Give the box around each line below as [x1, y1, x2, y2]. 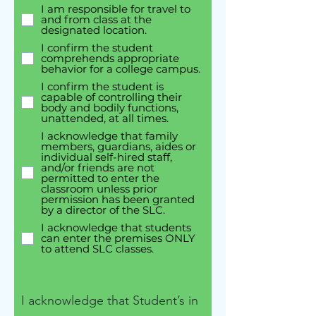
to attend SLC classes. [41, 242, 154, 255]
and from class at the [41, 13, 152, 26]
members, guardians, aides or [41, 140, 196, 153]
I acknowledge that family [41, 129, 178, 142]
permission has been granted [41, 193, 195, 206]
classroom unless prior [41, 182, 157, 195]
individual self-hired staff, [41, 150, 172, 164]
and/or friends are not [41, 161, 154, 174]
